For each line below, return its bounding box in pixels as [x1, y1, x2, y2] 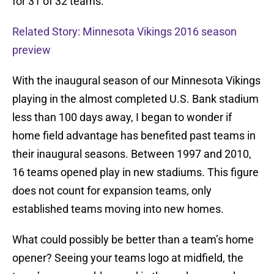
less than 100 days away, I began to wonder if [12, 111, 232, 124]
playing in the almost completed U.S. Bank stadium [12, 92, 259, 106]
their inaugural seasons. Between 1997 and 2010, [12, 147, 251, 161]
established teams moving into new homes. [12, 202, 224, 216]
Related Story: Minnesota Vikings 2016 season [12, 25, 237, 39]
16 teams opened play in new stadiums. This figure [12, 166, 259, 179]
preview [12, 43, 51, 57]
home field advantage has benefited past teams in [12, 129, 256, 143]
